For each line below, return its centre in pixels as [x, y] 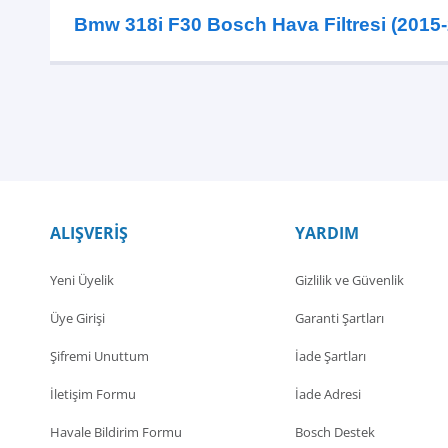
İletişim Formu [93, 394]
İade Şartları [330, 356]
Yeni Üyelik [82, 280]
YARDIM [327, 233]
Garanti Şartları [339, 318]
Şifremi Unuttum [99, 356]
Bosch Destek [335, 432]
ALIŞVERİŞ [89, 233]
